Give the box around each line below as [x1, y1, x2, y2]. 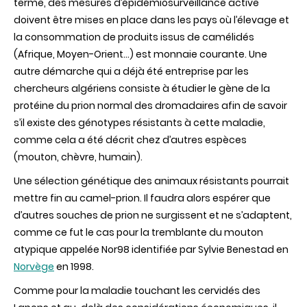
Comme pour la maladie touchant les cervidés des [14, 283, 260, 297]
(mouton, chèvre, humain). [14, 149, 143, 164]
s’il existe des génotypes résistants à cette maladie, [14, 115, 265, 130]
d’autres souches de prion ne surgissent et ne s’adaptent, [14, 208, 292, 222]
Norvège [14, 259, 54, 273]
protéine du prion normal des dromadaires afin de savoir [14, 98, 287, 112]
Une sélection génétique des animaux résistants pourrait [14, 173, 289, 188]
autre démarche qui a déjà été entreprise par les [14, 64, 249, 78]
